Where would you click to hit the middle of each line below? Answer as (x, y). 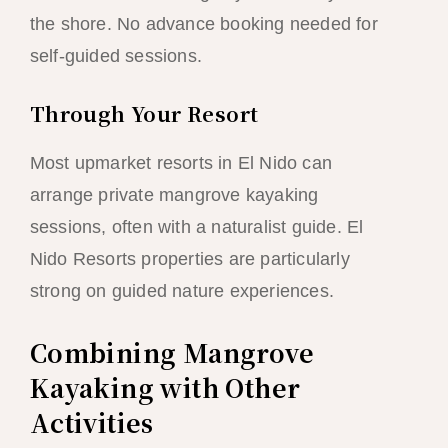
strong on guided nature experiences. (181, 290)
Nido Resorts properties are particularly (189, 258)
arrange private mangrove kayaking (174, 194)
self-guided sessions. (115, 55)
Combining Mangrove (171, 352)
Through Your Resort (144, 113)
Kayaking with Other (165, 387)
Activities (91, 422)
